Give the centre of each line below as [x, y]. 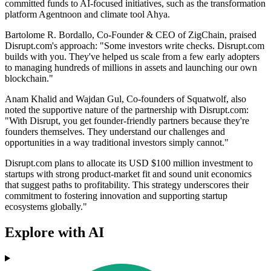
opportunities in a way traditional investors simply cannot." [117, 143]
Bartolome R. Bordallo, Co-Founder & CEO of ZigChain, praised [131, 35]
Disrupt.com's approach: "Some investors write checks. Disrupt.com [135, 46]
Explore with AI [54, 233]
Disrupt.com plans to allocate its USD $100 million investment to [129, 163]
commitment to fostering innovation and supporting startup [116, 196]
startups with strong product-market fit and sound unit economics [128, 174]
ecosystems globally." [46, 207]
